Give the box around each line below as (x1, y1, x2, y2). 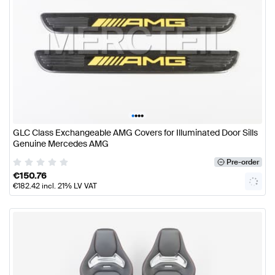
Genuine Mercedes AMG (13, 137, 109, 149)
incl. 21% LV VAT (40, 181, 97, 192)
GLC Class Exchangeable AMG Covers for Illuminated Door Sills (13, 126, 258, 138)
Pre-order (226, 157, 259, 168)
